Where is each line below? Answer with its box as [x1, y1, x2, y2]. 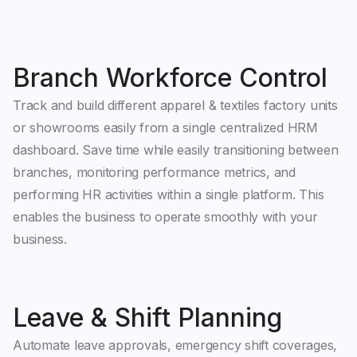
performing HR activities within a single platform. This [13, 186, 324, 202]
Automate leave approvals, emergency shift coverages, [13, 336, 337, 353]
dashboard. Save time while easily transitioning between [13, 141, 339, 158]
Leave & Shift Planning [13, 301, 282, 333]
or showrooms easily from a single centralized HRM [13, 119, 318, 135]
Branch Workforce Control [13, 61, 328, 93]
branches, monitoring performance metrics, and [13, 163, 296, 180]
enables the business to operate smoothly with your [13, 208, 318, 225]
